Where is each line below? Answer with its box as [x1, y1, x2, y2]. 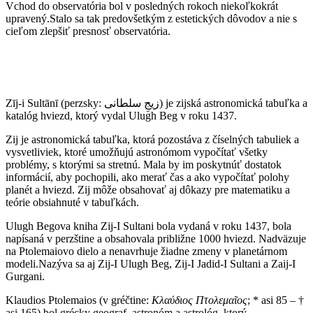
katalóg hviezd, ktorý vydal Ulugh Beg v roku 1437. [6, 110, 237, 122]
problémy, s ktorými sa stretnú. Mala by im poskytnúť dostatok [6, 159, 282, 171]
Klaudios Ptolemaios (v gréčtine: [6, 294, 152, 307]
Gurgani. [6, 270, 45, 283]
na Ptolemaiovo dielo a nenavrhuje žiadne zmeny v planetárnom [6, 245, 287, 258]
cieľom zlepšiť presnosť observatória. [6, 25, 170, 38]
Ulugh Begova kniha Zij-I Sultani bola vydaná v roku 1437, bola [6, 220, 291, 233]
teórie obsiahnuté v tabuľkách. [6, 196, 139, 209]
